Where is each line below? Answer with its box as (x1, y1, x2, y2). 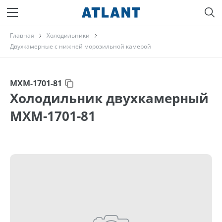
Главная (10, 31, 34, 40)
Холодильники (47, 31, 90, 40)
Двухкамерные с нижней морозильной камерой (10, 42, 151, 51)
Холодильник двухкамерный (10, 89, 209, 107)
